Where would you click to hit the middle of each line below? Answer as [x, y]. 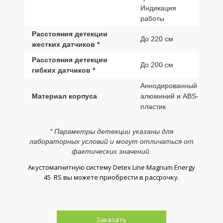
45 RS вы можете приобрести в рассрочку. [111, 177]
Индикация [158, 8]
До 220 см [157, 39]
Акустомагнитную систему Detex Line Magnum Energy [111, 167]
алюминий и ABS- [169, 96]
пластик [153, 107]
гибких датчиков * [63, 70]
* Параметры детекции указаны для [111, 131]
